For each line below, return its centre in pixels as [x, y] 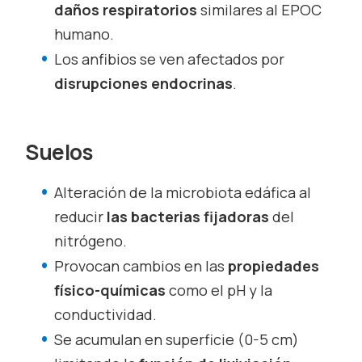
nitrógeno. [91, 240]
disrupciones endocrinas [144, 83]
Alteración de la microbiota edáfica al [183, 192]
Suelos [59, 152]
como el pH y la [221, 290]
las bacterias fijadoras [190, 216]
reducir [81, 216]
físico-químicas [112, 290]
